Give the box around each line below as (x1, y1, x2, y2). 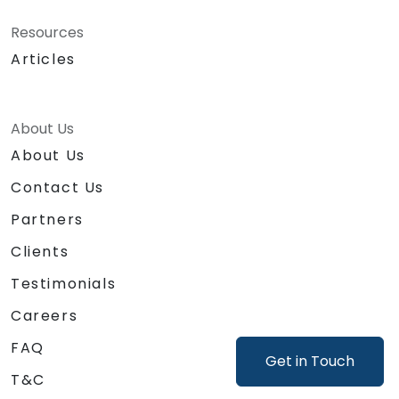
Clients (11, 240, 69, 262)
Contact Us (11, 176, 104, 198)
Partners (11, 208, 84, 230)
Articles (11, 48, 76, 69)
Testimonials (11, 273, 117, 294)
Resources (11, 21, 84, 43)
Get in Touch (265, 351, 354, 371)
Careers (11, 305, 78, 326)
